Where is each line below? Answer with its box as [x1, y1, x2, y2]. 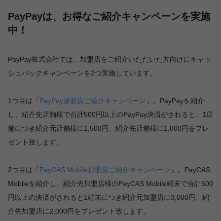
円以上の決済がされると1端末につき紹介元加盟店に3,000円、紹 [8, 193, 209, 201]
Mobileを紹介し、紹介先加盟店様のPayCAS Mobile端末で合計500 [8, 179, 213, 187]
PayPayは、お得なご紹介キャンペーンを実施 [8, 10, 210, 22]
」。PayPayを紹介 [146, 96, 204, 105]
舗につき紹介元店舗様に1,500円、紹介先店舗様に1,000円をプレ [8, 124, 209, 132]
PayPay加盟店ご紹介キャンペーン [39, 96, 146, 105]
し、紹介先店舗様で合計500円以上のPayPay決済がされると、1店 [8, 110, 213, 118]
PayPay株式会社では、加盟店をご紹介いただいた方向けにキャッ [8, 55, 211, 63]
